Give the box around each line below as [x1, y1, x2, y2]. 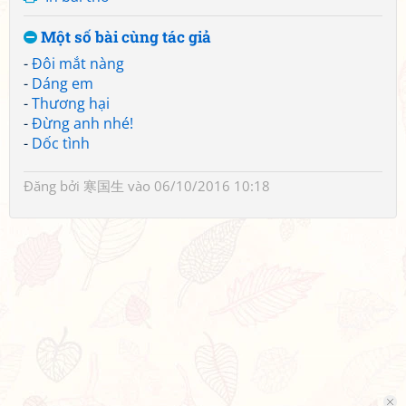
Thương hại [32, 93, 110, 113]
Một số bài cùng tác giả [37, 26, 211, 47]
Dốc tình [32, 133, 90, 153]
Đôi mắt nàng [32, 53, 124, 73]
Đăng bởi [24, 177, 83, 195]
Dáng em [32, 73, 93, 93]
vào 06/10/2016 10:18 [124, 177, 270, 195]
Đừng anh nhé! [32, 113, 133, 133]
